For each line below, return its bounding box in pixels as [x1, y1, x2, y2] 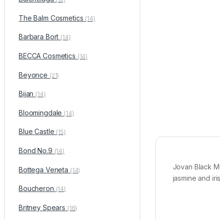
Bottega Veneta [18, 165, 70, 174]
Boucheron [18, 184, 56, 193]
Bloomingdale [18, 108, 64, 117]
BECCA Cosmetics [18, 52, 78, 60]
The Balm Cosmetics [18, 13, 85, 22]
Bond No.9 [18, 146, 55, 155]
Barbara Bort [18, 32, 61, 41]
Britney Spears [18, 203, 67, 212]
